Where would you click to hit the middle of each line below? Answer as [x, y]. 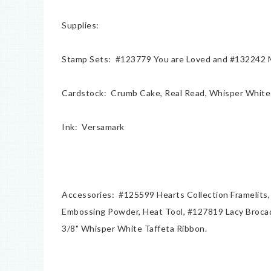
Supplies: [80, 25]
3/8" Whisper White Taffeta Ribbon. [134, 228]
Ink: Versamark [93, 127]
